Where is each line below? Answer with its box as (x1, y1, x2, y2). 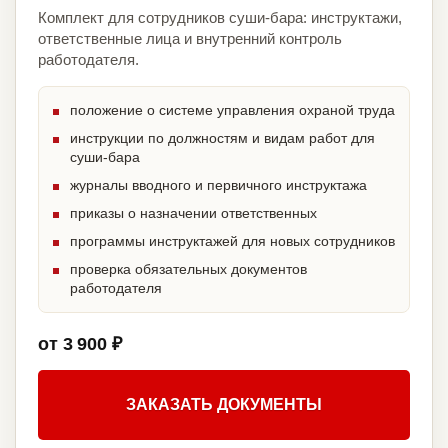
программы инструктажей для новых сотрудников (70, 233, 395, 250)
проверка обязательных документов (70, 261, 307, 278)
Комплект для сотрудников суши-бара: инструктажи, (38, 9, 402, 27)
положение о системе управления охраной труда (70, 102, 395, 119)
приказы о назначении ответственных (70, 205, 317, 222)
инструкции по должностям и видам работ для (70, 130, 375, 147)
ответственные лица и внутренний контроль (38, 30, 342, 48)
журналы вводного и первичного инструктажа (70, 177, 367, 194)
